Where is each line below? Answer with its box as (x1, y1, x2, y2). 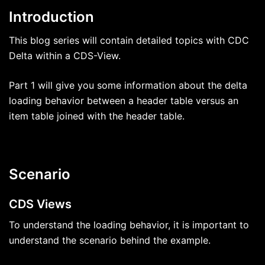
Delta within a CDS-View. (9, 49, 121, 62)
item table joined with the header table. (9, 109, 185, 122)
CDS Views (9, 197, 72, 212)
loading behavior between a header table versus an (9, 94, 238, 106)
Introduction (9, 8, 94, 25)
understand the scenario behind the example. (9, 234, 211, 247)
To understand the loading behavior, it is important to (9, 219, 249, 231)
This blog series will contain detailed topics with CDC (9, 34, 249, 46)
